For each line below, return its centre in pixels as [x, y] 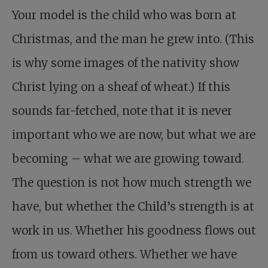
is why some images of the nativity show [126, 63]
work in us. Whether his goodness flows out [134, 231]
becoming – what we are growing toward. [128, 159]
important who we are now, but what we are [134, 135]
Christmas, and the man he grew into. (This [133, 39]
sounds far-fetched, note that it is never [122, 111]
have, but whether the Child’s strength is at [133, 207]
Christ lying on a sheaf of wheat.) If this [121, 87]
